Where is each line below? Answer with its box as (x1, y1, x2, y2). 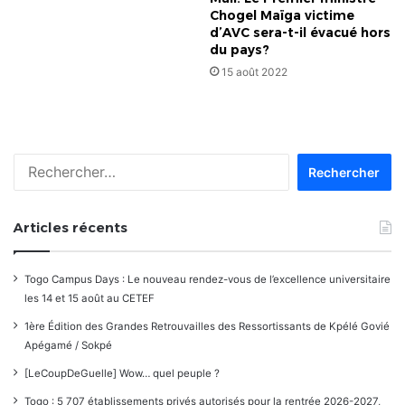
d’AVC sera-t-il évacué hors (210, 24, 391, 41)
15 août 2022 (221, 64, 287, 79)
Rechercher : (288, 155, 348, 168)
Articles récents (14, 218, 127, 236)
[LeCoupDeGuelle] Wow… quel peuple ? (24, 366, 220, 380)
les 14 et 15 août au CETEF (24, 291, 155, 305)
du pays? (210, 41, 269, 58)
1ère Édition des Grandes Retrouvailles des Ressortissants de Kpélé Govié (24, 319, 390, 333)
